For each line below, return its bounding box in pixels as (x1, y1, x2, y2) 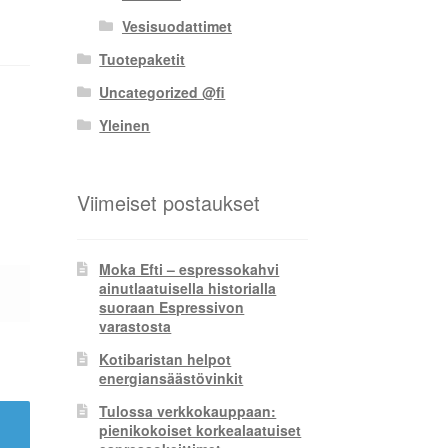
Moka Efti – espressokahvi (99, 258, 280, 279)
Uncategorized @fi (99, 82, 226, 103)
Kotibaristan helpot (99, 348, 232, 369)
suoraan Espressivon (99, 296, 245, 317)
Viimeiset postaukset (76, 188, 260, 218)
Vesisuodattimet (121, 16, 232, 37)
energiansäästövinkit (99, 367, 244, 388)
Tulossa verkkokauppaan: (99, 400, 277, 421)
